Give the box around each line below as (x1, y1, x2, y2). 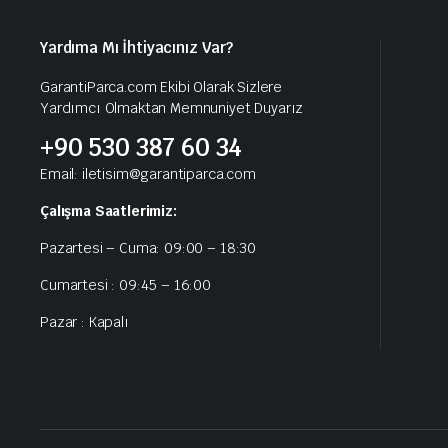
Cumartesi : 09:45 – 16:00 (40, 276, 211, 294)
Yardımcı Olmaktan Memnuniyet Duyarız (40, 99, 304, 117)
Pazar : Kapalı (40, 313, 129, 331)
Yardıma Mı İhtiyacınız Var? (40, 38, 233, 57)
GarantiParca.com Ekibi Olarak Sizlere (40, 78, 283, 96)
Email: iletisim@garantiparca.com (40, 165, 256, 183)
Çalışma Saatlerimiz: (40, 202, 177, 220)
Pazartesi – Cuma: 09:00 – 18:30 (40, 239, 257, 257)
